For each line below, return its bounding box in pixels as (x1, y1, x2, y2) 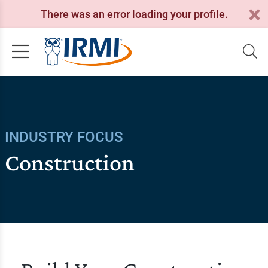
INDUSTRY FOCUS (4, 129, 123, 145)
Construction (4, 149, 135, 176)
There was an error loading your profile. (40, 7, 228, 20)
